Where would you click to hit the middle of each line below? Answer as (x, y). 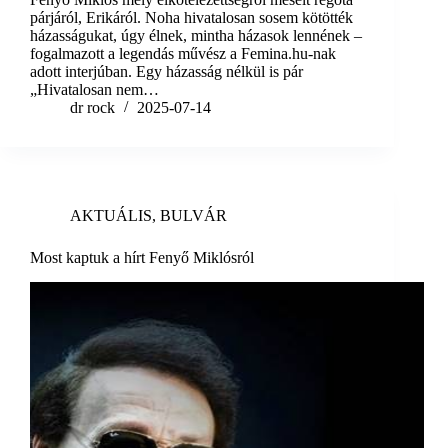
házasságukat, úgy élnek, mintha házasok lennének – (196, 36)
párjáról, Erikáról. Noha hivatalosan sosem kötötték (191, 18)
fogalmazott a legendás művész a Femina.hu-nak (183, 54)
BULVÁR (193, 216)
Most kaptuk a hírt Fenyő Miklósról (142, 258)
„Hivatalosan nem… (94, 90)
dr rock (92, 108)
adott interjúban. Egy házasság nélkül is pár (166, 72)
